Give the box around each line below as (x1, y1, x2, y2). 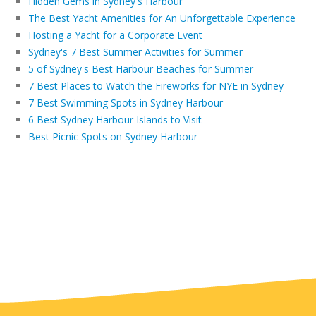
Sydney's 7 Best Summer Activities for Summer (28, 44, 243, 59)
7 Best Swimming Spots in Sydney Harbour (28, 95, 223, 109)
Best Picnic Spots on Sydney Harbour (28, 129, 197, 143)
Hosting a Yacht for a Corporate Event (28, 28, 202, 42)
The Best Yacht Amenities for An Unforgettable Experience (28, 11, 296, 25)
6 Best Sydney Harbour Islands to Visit (28, 112, 202, 126)
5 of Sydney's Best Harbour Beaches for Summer (28, 61, 253, 75)
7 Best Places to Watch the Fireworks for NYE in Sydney (28, 78, 284, 92)
